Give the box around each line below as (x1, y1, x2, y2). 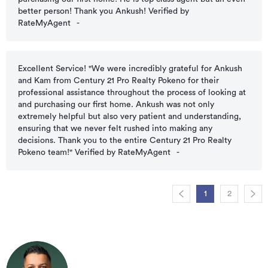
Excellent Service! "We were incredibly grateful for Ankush (18, 65, 242, 74)
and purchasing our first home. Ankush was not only (18, 100, 214, 109)
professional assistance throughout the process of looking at (18, 89, 246, 98)
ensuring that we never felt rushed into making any (18, 124, 212, 133)
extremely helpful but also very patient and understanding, (18, 112, 241, 121)
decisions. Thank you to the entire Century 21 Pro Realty (18, 136, 232, 145)
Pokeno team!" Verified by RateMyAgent (18, 148, 170, 157)
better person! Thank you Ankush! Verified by (18, 7, 189, 16)
